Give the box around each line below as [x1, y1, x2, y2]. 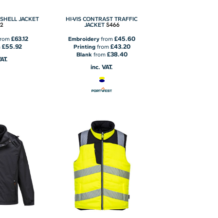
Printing [73, 43, 95, 50]
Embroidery [68, 35, 100, 42]
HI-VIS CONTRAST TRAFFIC [66, 15, 138, 22]
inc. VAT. [91, 63, 113, 71]
